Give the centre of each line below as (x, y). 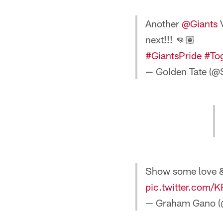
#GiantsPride (173, 55)
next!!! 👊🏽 (170, 39)
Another (164, 23)
